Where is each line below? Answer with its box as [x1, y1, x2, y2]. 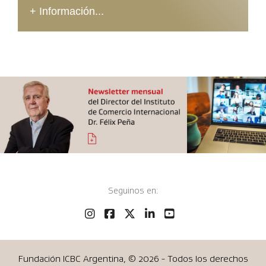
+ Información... [30, 5, 104, 18]
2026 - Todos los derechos [138, 253, 248, 264]
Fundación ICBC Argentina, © [18, 253, 138, 264]
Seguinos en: [108, 185, 158, 195]
